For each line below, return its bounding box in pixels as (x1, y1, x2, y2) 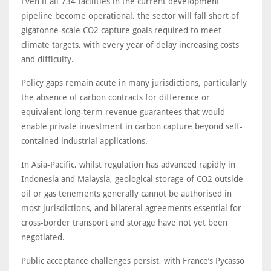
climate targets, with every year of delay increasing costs (21, 40, 239, 50)
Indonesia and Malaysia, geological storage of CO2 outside (21, 174, 243, 184)
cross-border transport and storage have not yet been (21, 218, 227, 227)
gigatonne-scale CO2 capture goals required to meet (21, 25, 221, 35)
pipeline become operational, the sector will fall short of (21, 11, 239, 21)
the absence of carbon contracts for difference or (21, 93, 210, 102)
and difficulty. (21, 54, 74, 64)
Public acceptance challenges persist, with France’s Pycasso (21, 256, 244, 266)
